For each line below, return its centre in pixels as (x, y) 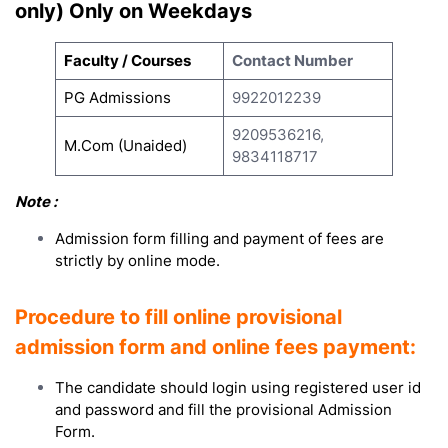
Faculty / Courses (127, 60)
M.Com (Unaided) (125, 145)
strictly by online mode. (137, 260)
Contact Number (292, 60)
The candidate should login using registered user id (238, 387)
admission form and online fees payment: (215, 346)
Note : (36, 201)
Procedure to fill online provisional (178, 316)
